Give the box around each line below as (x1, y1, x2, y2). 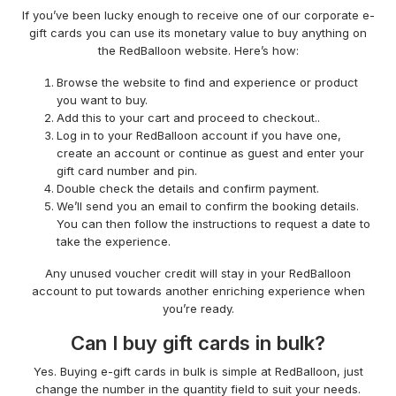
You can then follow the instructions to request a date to (57, 217, 370, 232)
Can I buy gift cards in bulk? (71, 331, 325, 355)
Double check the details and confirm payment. (57, 181, 319, 196)
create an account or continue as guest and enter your (57, 146, 364, 161)
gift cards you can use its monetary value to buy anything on (29, 26, 367, 41)
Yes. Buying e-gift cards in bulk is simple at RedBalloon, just (33, 364, 363, 379)
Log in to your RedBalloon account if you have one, (57, 128, 341, 143)
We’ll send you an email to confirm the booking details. (57, 199, 359, 214)
